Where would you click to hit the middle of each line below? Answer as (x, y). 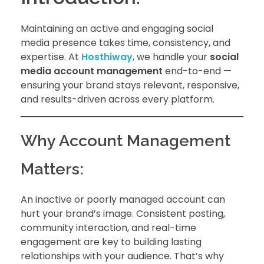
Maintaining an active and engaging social (117, 29)
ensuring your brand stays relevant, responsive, (130, 85)
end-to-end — (197, 71)
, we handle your (171, 57)
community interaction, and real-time (108, 228)
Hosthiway (107, 57)
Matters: (52, 169)
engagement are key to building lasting (111, 242)
